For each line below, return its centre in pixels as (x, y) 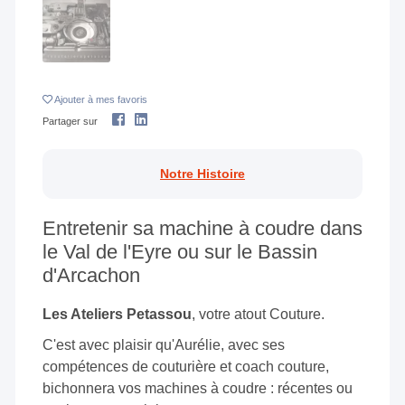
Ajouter (71, 100)
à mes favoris (118, 100)
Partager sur (70, 122)
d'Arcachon (91, 275)
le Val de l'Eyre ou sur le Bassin (180, 251)
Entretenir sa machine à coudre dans (202, 228)
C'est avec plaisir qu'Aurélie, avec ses (164, 344)
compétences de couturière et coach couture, (186, 366)
